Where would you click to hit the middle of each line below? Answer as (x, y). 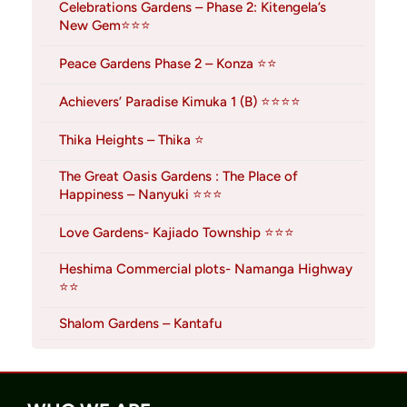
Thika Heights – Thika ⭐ (132, 140)
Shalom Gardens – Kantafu (140, 324)
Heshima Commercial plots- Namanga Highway (206, 269)
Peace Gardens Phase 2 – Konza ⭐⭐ (168, 64)
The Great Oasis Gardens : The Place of (179, 177)
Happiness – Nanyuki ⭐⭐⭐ (141, 195)
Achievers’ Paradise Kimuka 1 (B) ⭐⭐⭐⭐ (180, 102)
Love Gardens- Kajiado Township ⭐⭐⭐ (177, 233)
